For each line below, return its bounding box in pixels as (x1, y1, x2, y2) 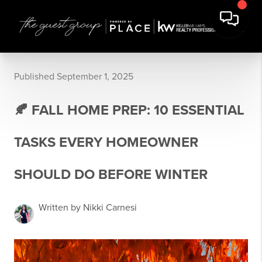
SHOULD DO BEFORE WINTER (14, 166, 208, 183)
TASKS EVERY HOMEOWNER (14, 134, 198, 151)
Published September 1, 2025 (14, 71, 133, 82)
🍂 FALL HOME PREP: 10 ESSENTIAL (14, 102, 244, 119)
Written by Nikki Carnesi (39, 202, 137, 213)
